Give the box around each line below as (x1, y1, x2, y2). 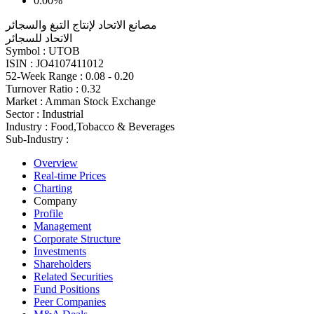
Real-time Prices (34, 169, 106, 182)
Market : (6, 95, 43, 107)
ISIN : (6, 57, 33, 69)
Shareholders (34, 257, 91, 270)
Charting (34, 182, 72, 194)
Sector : (6, 107, 39, 120)
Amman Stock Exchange (45, 95, 156, 107)
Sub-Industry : (6, 132, 69, 145)
